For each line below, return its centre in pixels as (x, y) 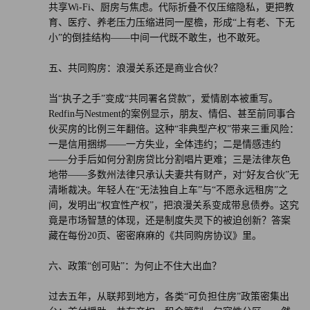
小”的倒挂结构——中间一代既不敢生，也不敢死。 (157, 37)
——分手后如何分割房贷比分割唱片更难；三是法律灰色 (170, 159)
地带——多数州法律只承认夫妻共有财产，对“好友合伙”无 (174, 174)
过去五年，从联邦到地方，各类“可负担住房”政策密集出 (169, 296)
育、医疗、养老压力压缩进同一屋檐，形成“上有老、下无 (172, 22)
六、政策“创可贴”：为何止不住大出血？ (135, 266)
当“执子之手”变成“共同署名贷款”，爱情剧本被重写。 (163, 98)
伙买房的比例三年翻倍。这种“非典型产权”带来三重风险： (174, 129)
